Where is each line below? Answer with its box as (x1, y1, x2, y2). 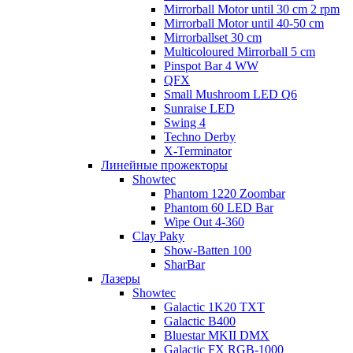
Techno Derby (164, 130, 236, 143)
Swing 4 (164, 116, 206, 129)
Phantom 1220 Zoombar (164, 187, 285, 200)
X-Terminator (164, 144, 232, 158)
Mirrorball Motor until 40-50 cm (164, 17, 324, 30)
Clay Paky (132, 229, 184, 243)
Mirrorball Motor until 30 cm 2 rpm (164, 2, 340, 16)
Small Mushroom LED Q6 (164, 87, 297, 101)
